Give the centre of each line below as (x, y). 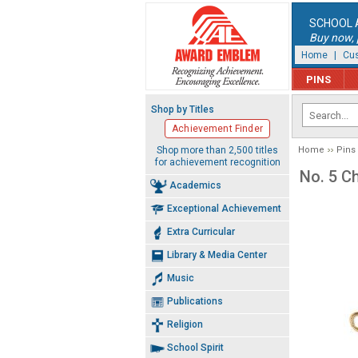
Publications (195, 301)
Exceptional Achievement (224, 208)
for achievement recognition (217, 162)
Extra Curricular (201, 231)
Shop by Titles (183, 109)
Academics (195, 185)
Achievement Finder (217, 129)
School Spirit (195, 347)
